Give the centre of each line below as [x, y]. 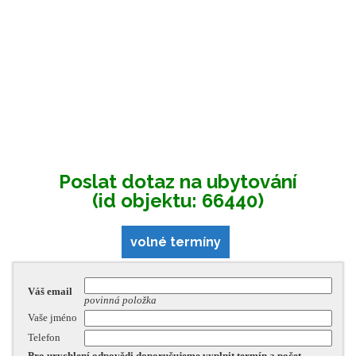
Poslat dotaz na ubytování [178, 181]
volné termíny [176, 242]
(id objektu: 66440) [178, 200]
